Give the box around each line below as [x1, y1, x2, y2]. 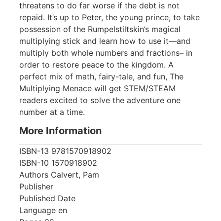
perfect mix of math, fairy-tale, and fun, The [19, 71, 184, 81]
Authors [19, 170, 48, 180]
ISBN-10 [19, 158, 49, 168]
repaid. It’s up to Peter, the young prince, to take [19, 12, 200, 22]
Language [19, 205, 56, 216]
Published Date [19, 193, 75, 204]
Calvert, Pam [51, 170, 99, 180]
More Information [19, 125, 102, 137]
